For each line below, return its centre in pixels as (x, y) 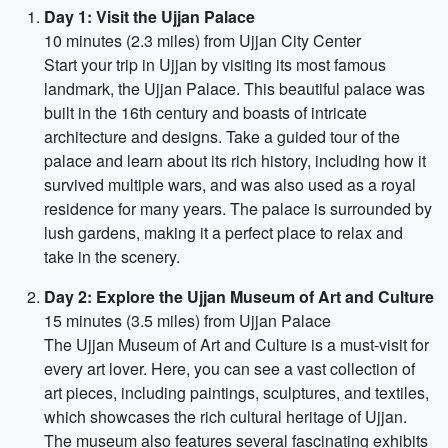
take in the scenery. (112, 256)
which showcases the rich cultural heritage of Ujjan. (225, 416)
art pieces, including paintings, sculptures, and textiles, (236, 392)
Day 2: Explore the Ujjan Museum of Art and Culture (239, 296)
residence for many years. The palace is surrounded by (238, 208)
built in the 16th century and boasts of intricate (205, 112)
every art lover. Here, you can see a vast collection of (229, 368)
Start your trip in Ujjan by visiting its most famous (215, 64)
